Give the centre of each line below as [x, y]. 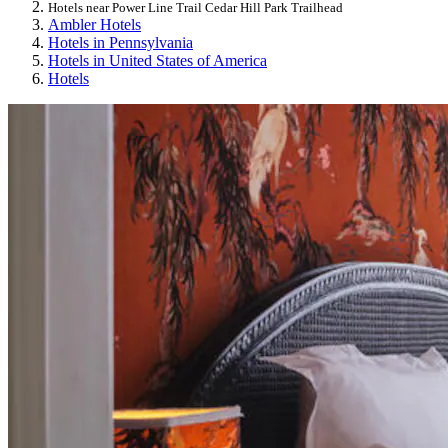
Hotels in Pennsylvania [120, 42]
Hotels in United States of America [157, 60]
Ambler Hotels [94, 24]
